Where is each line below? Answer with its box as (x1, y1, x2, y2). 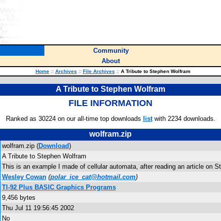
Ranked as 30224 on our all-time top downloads (5, 115, 143, 122)
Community (93, 47, 129, 54)
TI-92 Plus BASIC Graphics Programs (1, 184, 116, 191)
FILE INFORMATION (69, 98, 152, 108)
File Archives (82, 69, 115, 74)
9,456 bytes (1, 194, 36, 201)
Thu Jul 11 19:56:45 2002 (1, 204, 74, 212)
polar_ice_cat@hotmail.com (50, 173, 136, 181)
